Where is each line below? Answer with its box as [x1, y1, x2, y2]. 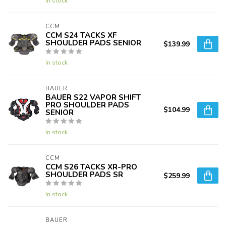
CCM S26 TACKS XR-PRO [45, 161, 137, 173]
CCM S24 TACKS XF [45, 30, 117, 41]
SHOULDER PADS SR [45, 169, 123, 180]
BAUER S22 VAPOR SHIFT [45, 92, 141, 103]
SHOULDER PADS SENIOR [45, 37, 141, 48]
